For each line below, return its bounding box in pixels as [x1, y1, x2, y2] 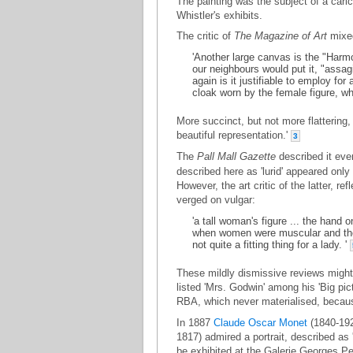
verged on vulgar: [176, 194, 255, 206]
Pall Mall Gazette [197, 150, 276, 162]
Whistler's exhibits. [176, 9, 262, 21]
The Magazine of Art [234, 30, 327, 42]
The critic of [176, 30, 234, 42]
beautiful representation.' [176, 129, 291, 141]
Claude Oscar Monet [214, 317, 307, 329]
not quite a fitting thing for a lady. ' [192, 239, 350, 251]
